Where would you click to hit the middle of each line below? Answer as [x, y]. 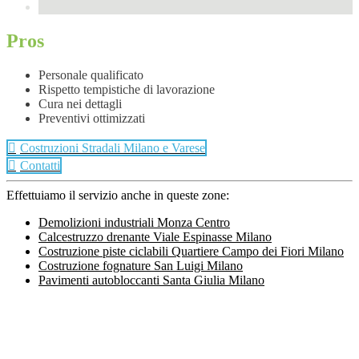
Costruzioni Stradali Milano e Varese [113, 147]
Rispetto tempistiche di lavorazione [127, 89]
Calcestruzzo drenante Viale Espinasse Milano [155, 236]
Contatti [40, 165]
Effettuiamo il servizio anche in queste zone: [118, 195]
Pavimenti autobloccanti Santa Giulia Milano [151, 280]
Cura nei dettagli [80, 103]
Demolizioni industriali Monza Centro [134, 222]
